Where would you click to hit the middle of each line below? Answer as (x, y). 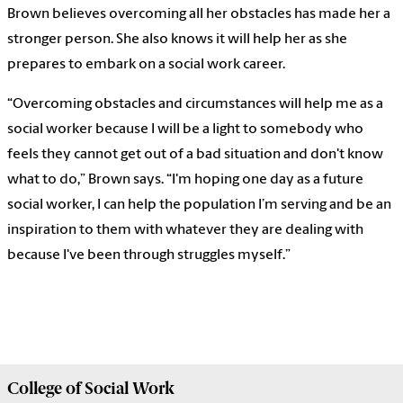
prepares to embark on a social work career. (146, 64)
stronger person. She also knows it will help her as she (177, 39)
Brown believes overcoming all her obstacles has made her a (199, 14)
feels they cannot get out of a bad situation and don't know (195, 154)
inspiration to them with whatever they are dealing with (185, 230)
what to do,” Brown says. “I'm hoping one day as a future (185, 179)
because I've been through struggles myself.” (149, 255)
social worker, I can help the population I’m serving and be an (199, 205)
